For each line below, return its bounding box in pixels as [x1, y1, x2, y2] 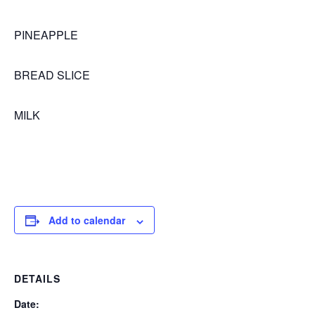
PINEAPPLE [14, 27, 78, 44]
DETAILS [14, 271, 60, 286]
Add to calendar [49, 213, 125, 228]
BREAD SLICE [14, 67, 90, 84]
